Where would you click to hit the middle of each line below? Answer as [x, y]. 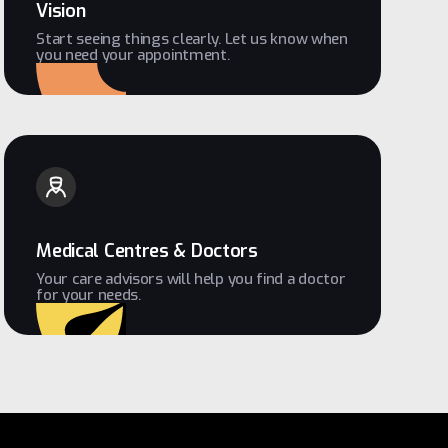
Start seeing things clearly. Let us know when [192, 39]
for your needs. [88, 295]
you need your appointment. [133, 55]
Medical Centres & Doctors [147, 251]
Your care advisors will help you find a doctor [191, 279]
